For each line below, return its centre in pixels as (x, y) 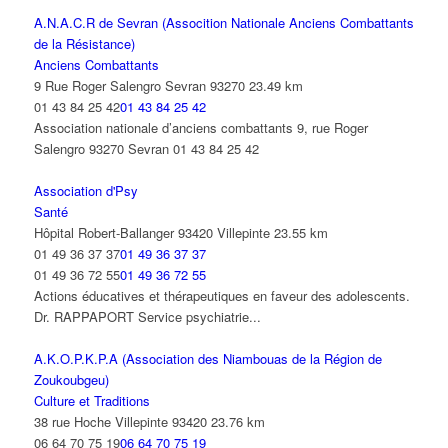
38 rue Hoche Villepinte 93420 (120, 422)
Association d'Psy (85, 191)
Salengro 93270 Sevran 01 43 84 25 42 (146, 149)
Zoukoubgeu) (71, 380)
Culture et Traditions (91, 401)
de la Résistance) (84, 44)
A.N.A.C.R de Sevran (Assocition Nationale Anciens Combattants (223, 23)
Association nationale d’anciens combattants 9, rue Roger (200, 128)
